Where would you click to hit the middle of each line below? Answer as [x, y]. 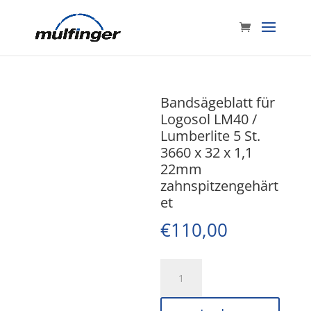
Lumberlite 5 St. [211, 136]
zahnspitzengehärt [220, 186]
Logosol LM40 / [209, 119]
